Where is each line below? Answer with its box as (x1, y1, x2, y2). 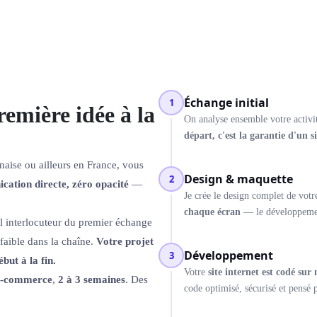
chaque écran (184, 207, 241, 217)
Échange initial (184, 95, 269, 110)
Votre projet (96, 235, 154, 247)
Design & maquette (184, 171, 293, 187)
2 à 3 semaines (58, 273, 125, 285)
